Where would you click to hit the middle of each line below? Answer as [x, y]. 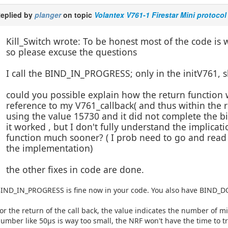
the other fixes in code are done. [75, 169]
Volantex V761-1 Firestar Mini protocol [161, 15]
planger [48, 15]
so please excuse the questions [72, 52]
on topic [78, 15]
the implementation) [50, 148]
